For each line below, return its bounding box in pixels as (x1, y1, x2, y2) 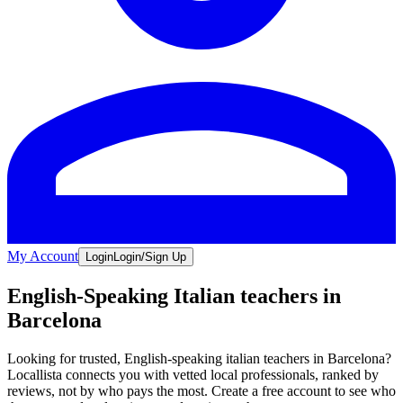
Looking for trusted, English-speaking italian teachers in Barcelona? (7, 350, 391, 366)
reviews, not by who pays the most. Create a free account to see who (7, 382, 396, 399)
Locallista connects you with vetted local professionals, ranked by (7, 366, 379, 382)
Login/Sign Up (113, 249, 186, 264)
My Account (7, 247, 78, 264)
